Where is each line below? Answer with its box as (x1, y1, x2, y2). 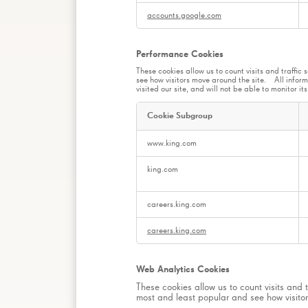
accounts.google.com (147, 11, 221, 21)
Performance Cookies (136, 49, 223, 60)
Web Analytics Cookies (136, 265, 230, 275)
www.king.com (147, 139, 197, 148)
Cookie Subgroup (147, 111, 212, 121)
